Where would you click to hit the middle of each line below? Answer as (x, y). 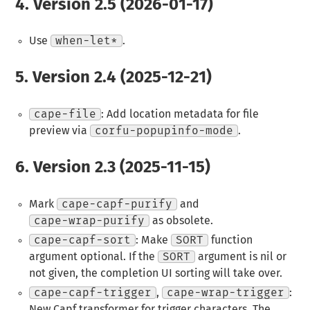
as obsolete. (181, 220)
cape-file (65, 115)
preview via (59, 131)
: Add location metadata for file (180, 115)
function (230, 240)
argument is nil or (240, 256)
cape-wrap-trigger (225, 292)
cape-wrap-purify (89, 220)
